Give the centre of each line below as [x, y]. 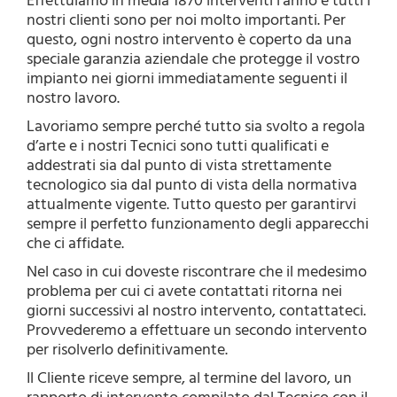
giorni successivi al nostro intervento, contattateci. [196, 311]
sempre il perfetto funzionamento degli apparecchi [198, 224]
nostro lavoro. [73, 98]
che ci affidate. [75, 244]
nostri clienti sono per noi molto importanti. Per [186, 20]
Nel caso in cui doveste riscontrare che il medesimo [197, 272]
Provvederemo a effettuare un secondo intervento [197, 331]
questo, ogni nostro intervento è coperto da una [189, 40]
